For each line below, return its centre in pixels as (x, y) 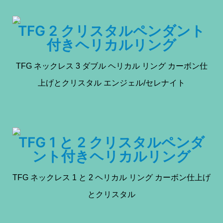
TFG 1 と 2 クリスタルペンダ (111, 142)
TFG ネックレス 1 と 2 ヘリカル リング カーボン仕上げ (111, 177)
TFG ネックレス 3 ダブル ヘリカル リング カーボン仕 (111, 66)
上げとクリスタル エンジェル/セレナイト (111, 83)
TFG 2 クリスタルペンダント (111, 31)
